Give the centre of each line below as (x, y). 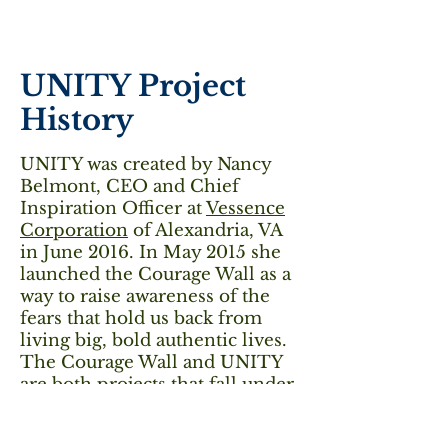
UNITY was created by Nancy (145, 164)
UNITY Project (133, 86)
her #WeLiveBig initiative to (143, 406)
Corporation (74, 230)
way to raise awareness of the (145, 296)
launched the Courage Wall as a (155, 274)
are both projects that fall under (157, 384)
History (77, 120)
